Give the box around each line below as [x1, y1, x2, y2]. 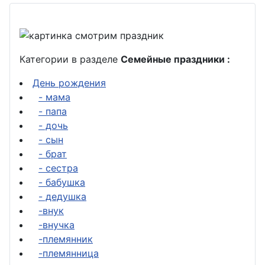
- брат [38, 147, 67, 160]
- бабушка [38, 176, 85, 188]
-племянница [38, 247, 99, 259]
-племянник [38, 232, 93, 245]
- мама [38, 91, 70, 103]
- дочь [38, 119, 68, 131]
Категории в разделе [20, 53, 121, 65]
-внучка [38, 218, 75, 231]
